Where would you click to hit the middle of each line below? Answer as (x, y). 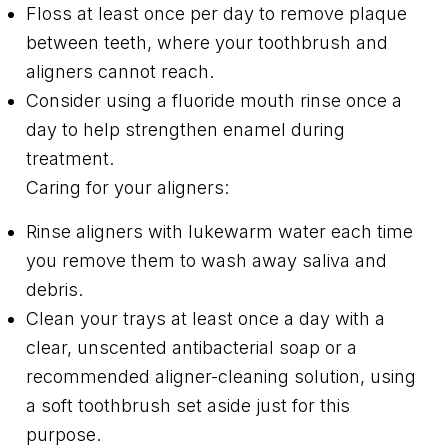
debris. (54, 290)
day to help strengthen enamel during (185, 130)
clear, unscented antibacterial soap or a (191, 348)
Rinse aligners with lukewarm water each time (219, 232)
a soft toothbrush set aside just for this (188, 406)
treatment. (70, 159)
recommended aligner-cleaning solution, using (221, 377)
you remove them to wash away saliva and (206, 261)
